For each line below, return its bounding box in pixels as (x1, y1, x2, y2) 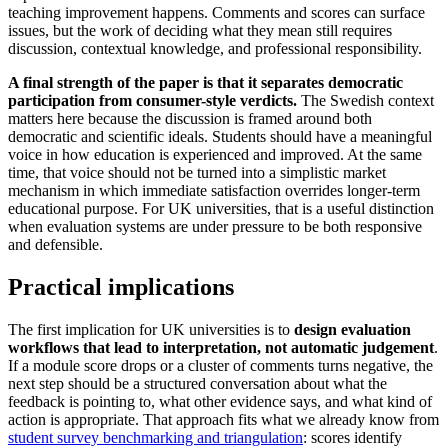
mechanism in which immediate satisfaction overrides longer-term (8, 182, 420, 200)
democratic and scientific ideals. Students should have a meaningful (8, 128, 432, 146)
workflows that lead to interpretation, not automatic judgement (8, 339, 434, 357)
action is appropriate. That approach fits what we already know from (8, 411, 439, 429)
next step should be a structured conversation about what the (8, 375, 387, 393)
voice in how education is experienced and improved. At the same (8, 146, 422, 164)
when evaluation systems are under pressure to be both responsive (8, 218, 422, 236)
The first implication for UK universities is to (8, 321, 294, 339)
